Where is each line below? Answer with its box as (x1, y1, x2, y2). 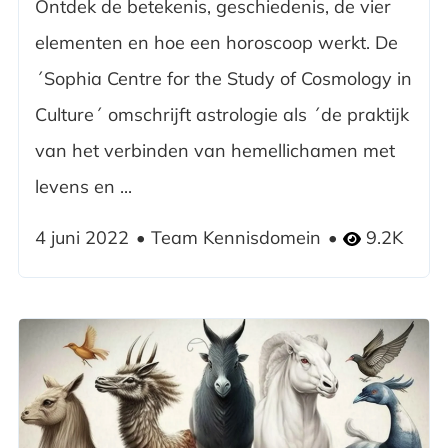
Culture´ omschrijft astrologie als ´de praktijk (34, 102, 409, 126)
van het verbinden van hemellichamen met (34, 138, 395, 162)
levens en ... (34, 174, 132, 198)
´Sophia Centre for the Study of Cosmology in (34, 66, 412, 90)
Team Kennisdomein (150, 225, 321, 249)
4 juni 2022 (34, 225, 129, 249)
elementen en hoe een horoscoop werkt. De (34, 30, 398, 54)
